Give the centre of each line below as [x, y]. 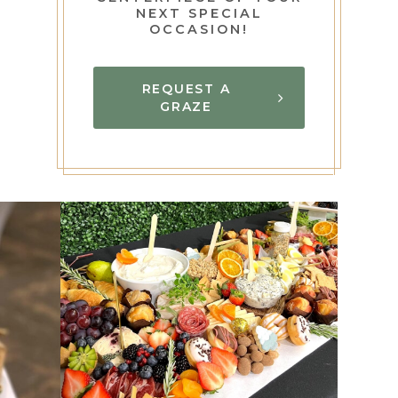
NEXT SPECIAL [199, 14]
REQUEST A [186, 89]
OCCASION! [199, 30]
